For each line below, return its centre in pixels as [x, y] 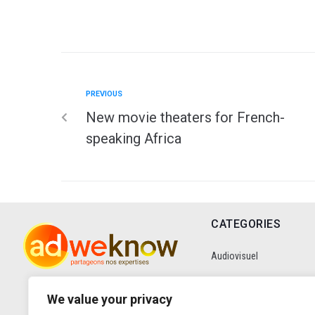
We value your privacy [110, 299]
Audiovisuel [234, 256]
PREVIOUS [104, 94]
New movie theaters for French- [185, 117]
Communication [243, 292]
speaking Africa [134, 138]
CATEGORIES [246, 224]
